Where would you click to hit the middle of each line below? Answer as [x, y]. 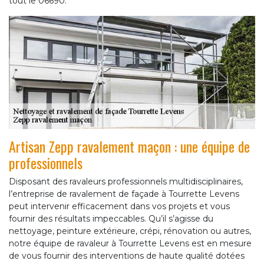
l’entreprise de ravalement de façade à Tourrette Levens [124, 194]
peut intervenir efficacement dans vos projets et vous [119, 207]
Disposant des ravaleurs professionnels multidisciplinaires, [126, 182]
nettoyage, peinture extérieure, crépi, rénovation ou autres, [130, 231]
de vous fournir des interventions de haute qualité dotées [127, 256]
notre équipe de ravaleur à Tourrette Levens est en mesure [130, 244]
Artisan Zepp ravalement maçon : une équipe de [129, 146]
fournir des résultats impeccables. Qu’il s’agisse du [111, 219]
